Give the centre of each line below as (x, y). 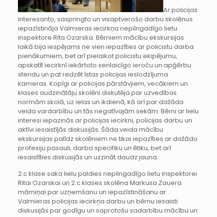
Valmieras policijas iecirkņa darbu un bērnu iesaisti (98, 201)
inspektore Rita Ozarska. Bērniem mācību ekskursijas (101, 37)
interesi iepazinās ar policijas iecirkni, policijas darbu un (105, 120)
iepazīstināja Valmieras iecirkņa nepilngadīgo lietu (97, 28)
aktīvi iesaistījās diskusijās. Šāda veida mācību (90, 129)
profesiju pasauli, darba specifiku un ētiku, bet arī (94, 148)
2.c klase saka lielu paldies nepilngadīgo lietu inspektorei (107, 173)
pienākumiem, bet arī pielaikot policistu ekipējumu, (97, 56)
